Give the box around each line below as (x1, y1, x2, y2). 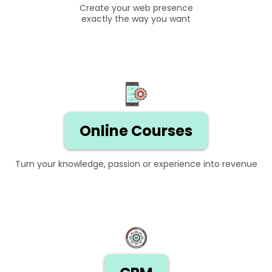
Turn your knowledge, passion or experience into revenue (15, 157, 257, 170)
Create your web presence (79, 1, 193, 14)
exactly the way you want (81, 12, 191, 25)
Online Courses (80, 120, 192, 141)
